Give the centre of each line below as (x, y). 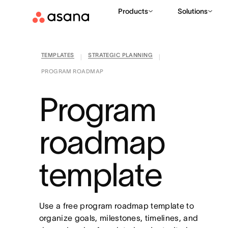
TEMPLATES (58, 55)
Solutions (193, 11)
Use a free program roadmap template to (116, 206)
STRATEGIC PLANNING (121, 55)
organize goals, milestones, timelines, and (119, 218)
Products (133, 11)
